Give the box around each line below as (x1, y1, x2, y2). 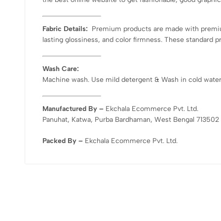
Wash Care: (42, 64, 79, 73)
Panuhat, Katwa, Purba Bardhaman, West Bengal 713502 (42, 115, 219, 124)
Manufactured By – (42, 104, 106, 113)
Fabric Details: (42, 24, 90, 33)
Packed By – (42, 136, 85, 145)
